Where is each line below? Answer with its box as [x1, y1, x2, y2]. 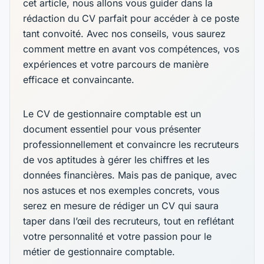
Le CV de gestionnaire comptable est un [23, 107, 202, 120]
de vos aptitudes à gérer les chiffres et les [23, 153, 210, 166]
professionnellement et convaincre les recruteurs [23, 138, 239, 150]
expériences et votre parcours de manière [23, 58, 209, 70]
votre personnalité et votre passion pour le [23, 230, 212, 242]
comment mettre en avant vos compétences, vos [23, 42, 240, 55]
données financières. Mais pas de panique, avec [23, 169, 237, 181]
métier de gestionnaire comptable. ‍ [23, 245, 179, 258]
